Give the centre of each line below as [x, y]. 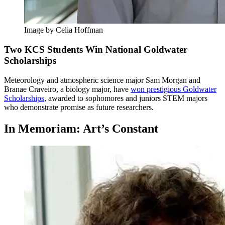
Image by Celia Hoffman [64, 30]
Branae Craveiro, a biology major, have [67, 89]
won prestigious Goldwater [174, 89]
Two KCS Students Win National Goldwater [96, 50]
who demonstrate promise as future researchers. [79, 107]
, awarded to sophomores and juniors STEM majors [126, 98]
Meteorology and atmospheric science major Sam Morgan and [102, 80]
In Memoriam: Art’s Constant [81, 128]
